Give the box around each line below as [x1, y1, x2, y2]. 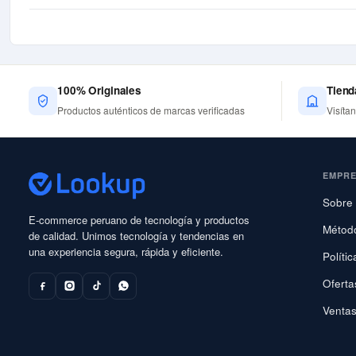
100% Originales [57, 83, 141, 98]
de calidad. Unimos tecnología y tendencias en [29, 227, 244, 243]
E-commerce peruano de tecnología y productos [29, 211, 250, 227]
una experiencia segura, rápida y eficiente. [29, 243, 223, 259]
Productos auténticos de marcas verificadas [57, 103, 245, 117]
